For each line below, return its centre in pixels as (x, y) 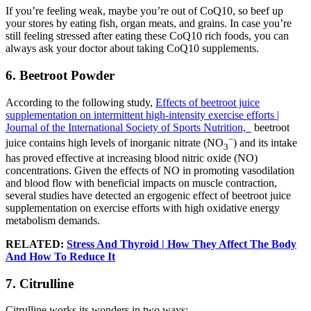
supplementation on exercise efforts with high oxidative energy (143, 208)
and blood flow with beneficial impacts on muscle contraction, (141, 183)
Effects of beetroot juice (208, 102)
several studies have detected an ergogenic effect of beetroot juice (148, 196)
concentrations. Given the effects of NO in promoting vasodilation (150, 171)
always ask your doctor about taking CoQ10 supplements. (132, 49)
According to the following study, (81, 102)
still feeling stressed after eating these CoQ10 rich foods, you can (147, 36)
